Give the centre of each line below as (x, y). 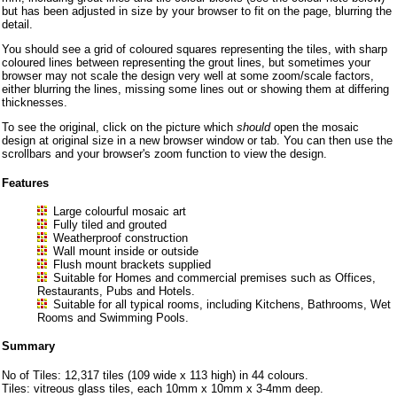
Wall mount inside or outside (126, 252)
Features (25, 183)
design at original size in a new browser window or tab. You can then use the (197, 141)
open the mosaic (315, 128)
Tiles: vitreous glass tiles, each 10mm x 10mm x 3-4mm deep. (163, 388)
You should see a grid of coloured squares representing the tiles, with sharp (195, 50)
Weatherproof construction (121, 238)
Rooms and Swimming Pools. (113, 318)
